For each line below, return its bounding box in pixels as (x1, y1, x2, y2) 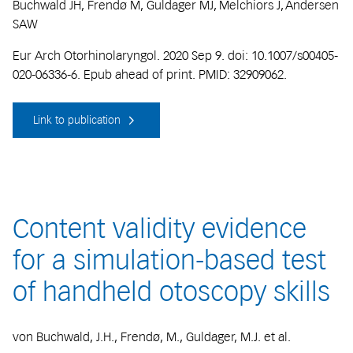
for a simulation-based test (13, 244, 326, 277)
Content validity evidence (13, 213, 307, 245)
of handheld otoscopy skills (13, 276, 330, 308)
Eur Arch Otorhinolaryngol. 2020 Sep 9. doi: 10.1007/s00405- (13, 47, 338, 63)
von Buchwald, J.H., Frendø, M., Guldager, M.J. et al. (13, 329, 294, 344)
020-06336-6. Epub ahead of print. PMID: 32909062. (13, 66, 287, 82)
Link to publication (33, 113, 124, 127)
